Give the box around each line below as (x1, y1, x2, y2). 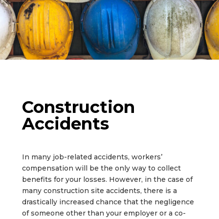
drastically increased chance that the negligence (22, 197, 194, 206)
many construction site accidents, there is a (22, 186, 177, 195)
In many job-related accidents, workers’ (22, 152, 162, 161)
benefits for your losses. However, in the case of (22, 175, 193, 184)
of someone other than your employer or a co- (22, 208, 186, 218)
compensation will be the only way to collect (22, 163, 181, 173)
